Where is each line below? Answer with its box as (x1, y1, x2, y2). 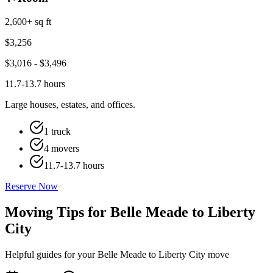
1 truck (44, 126, 71, 137)
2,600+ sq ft (5, 16, 51, 27)
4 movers (44, 143, 79, 154)
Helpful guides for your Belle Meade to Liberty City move (5, 249, 229, 260)
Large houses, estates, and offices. (5, 99, 135, 110)
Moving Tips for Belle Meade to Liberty (5, 204, 255, 220)
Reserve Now (5, 181, 58, 192)
